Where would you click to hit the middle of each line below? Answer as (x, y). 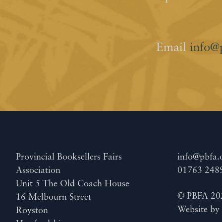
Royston (32, 211)
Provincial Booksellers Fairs (69, 157)
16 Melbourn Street (54, 197)
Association (38, 170)
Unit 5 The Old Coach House (73, 184)
